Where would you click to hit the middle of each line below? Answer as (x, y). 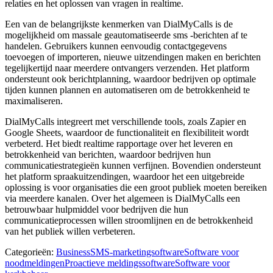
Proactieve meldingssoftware (120, 263)
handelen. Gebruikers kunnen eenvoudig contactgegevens (116, 46)
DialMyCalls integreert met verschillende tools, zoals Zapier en (126, 121)
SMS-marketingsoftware (137, 252)
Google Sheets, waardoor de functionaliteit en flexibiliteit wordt (127, 132)
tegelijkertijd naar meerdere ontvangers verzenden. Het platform (127, 68)
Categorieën (28, 252)
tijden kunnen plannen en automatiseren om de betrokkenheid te (127, 90)
